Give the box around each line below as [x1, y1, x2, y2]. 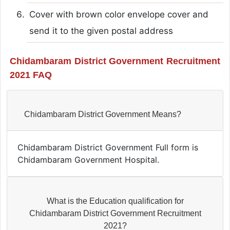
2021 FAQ [9, 69, 52, 80]
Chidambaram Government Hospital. [17, 154, 159, 165]
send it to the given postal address [29, 25, 173, 36]
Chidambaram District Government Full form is [17, 142, 198, 152]
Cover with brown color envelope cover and [29, 9, 208, 20]
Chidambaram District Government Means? [24, 109, 181, 119]
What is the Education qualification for [46, 196, 184, 205]
